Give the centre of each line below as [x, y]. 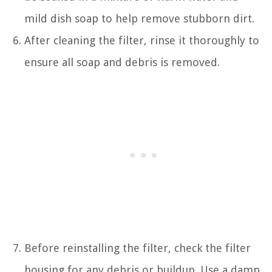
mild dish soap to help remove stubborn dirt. [139, 19]
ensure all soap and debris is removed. [122, 63]
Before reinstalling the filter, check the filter [138, 248]
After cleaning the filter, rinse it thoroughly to [142, 41]
